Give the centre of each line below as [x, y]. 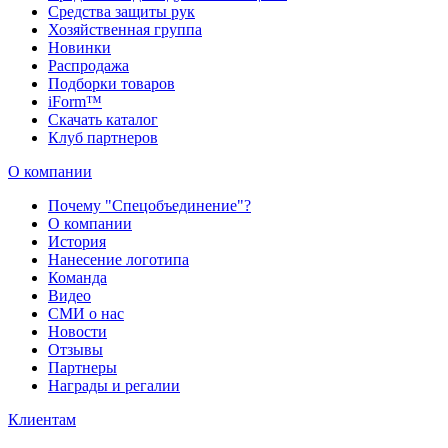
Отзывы [75, 349]
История [77, 241]
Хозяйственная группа [125, 29]
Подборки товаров [111, 83]
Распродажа [88, 65]
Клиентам [42, 419]
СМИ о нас [86, 313]
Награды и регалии [114, 385]
